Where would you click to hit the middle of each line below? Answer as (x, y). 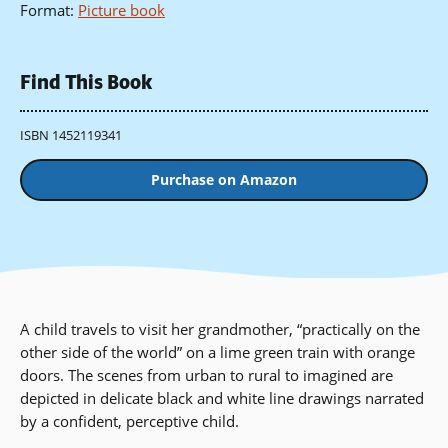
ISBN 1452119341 (71, 134)
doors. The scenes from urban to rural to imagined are (206, 375)
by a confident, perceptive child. (129, 421)
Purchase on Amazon (224, 180)
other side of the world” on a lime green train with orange (217, 352)
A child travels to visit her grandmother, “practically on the (220, 329)
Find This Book (86, 83)
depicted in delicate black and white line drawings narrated (222, 398)
